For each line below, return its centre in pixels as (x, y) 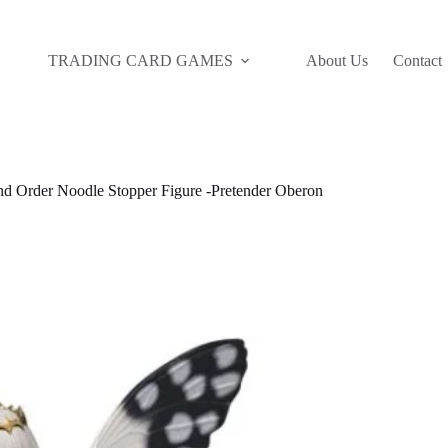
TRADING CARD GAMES (140, 60)
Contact (417, 60)
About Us (336, 60)
